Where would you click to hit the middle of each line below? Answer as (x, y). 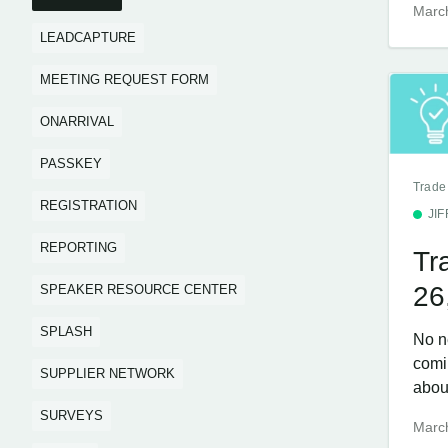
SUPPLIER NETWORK (107, 373)
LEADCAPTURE (88, 37)
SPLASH (66, 331)
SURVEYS (71, 415)
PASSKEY (71, 163)
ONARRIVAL (77, 121)
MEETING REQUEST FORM (124, 79)
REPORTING (78, 247)
